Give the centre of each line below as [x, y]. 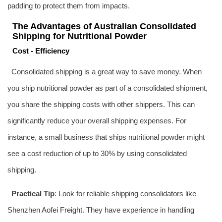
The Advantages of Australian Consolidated [104, 26]
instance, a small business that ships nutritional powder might [106, 137]
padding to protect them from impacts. [69, 5]
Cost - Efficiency [41, 51]
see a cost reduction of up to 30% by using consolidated [97, 153]
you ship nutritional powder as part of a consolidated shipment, [108, 88]
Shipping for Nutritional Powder [80, 36]
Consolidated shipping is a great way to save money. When [106, 71]
